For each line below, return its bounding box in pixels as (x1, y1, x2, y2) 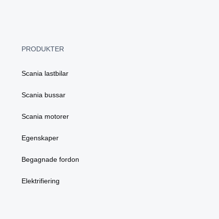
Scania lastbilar (22, 69, 68, 78)
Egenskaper (22, 134, 59, 142)
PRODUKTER (22, 45, 64, 53)
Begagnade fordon (22, 155, 79, 164)
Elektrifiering (22, 177, 60, 185)
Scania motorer (22, 112, 69, 121)
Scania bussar (22, 91, 66, 99)
